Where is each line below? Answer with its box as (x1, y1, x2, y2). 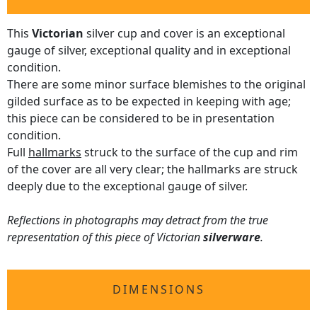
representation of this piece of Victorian (7, 229, 203, 246)
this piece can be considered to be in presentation (7, 110, 275, 127)
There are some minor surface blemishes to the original (7, 76, 306, 93)
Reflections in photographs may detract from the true (7, 212, 268, 229)
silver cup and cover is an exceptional (83, 25, 285, 42)
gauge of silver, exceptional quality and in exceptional (7, 42, 291, 59)
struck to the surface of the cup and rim (81, 144, 298, 161)
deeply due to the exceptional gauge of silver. (7, 178, 248, 195)
